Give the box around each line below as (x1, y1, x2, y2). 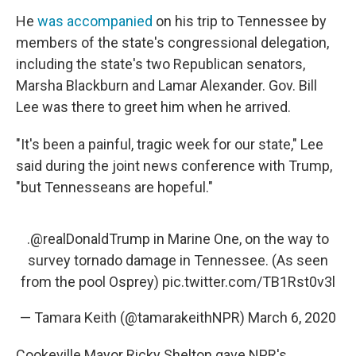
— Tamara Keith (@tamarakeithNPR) (20, 309, 248, 327)
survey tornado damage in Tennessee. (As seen (28, 252, 328, 269)
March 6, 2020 (248, 309, 336, 327)
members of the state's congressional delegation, (16, 34, 329, 52)
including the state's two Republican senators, (16, 56, 305, 73)
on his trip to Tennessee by (153, 13, 327, 30)
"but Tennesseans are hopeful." (16, 179, 213, 196)
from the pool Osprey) (21, 273, 162, 291)
